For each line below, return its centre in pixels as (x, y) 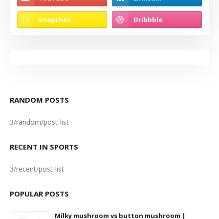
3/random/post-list (39, 122)
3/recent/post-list (37, 169)
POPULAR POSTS (39, 194)
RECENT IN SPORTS (44, 147)
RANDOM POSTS (39, 100)
